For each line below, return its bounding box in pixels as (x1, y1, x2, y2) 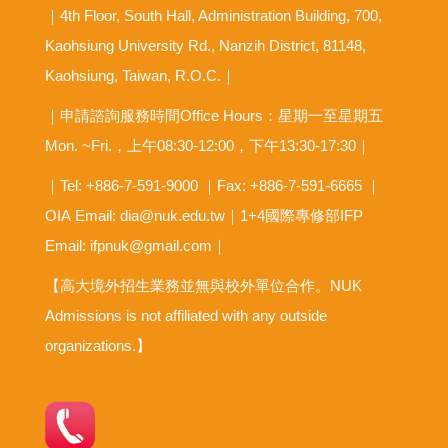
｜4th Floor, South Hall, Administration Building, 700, (45, 6, 382, 24)
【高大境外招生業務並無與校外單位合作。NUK (45, 276, 362, 294)
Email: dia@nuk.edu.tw (75, 206, 225, 224)
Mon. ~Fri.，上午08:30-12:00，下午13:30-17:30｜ (45, 136, 371, 154)
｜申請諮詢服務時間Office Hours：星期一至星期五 (45, 106, 383, 124)
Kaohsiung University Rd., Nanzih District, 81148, (45, 36, 366, 54)
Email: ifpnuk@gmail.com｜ (45, 236, 227, 254)
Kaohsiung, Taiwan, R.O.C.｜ (45, 66, 236, 84)
